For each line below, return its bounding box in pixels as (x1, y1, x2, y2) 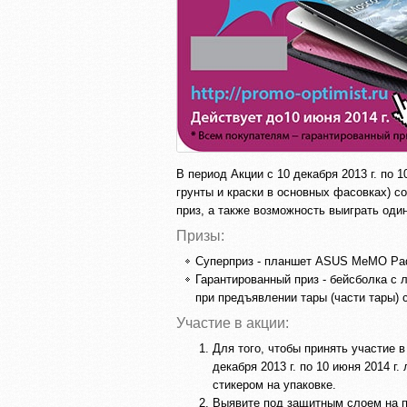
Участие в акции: (176, 315, 289, 331)
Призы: (176, 228, 224, 243)
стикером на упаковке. (213, 378, 336, 392)
